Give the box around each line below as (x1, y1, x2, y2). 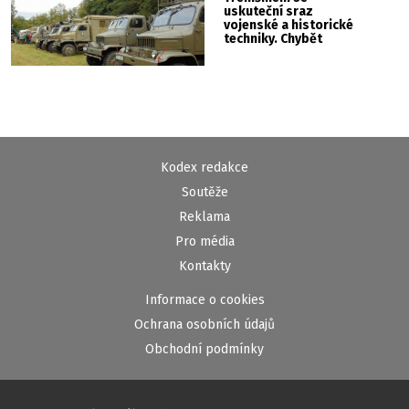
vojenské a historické (224, 16, 354, 33)
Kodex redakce (161, 160, 248, 176)
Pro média (174, 234, 235, 250)
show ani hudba (224, 58, 319, 74)
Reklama (179, 209, 230, 225)
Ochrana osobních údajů (134, 317, 275, 333)
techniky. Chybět (224, 30, 323, 47)
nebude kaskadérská (224, 44, 352, 60)
